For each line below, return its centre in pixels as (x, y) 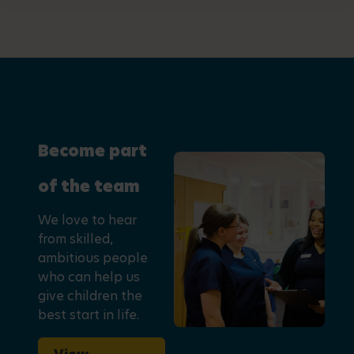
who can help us (89, 277)
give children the (90, 296)
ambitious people (93, 258)
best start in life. (88, 315)
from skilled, (75, 239)
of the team (89, 187)
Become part (92, 151)
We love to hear (87, 220)
